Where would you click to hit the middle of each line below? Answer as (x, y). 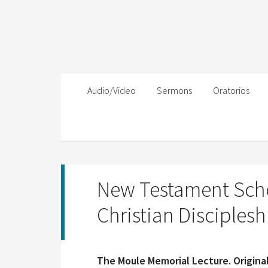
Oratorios (231, 90)
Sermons (174, 90)
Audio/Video (112, 90)
